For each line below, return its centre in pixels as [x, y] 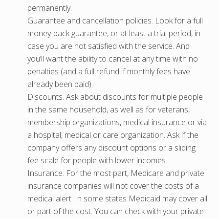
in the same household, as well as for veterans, [109, 109]
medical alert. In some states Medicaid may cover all [117, 198]
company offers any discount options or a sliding [111, 147]
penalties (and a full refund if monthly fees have [109, 71]
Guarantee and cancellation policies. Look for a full [115, 20]
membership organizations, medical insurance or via [117, 122]
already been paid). [60, 84]
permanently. [50, 8]
